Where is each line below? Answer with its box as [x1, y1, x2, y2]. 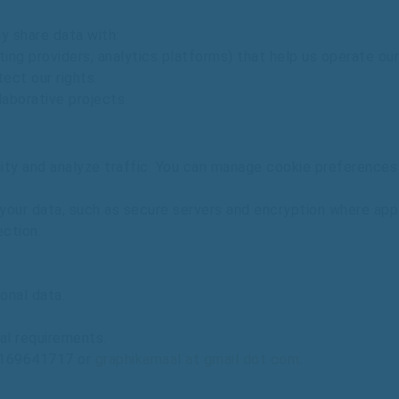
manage [210, 159, 266, 175]
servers [173, 201, 226, 218]
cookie [266, 159, 315, 175]
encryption [254, 201, 330, 218]
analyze [50, 159, 104, 175]
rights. [56, 69, 98, 86]
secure [123, 201, 173, 218]
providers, [28, 48, 94, 65]
